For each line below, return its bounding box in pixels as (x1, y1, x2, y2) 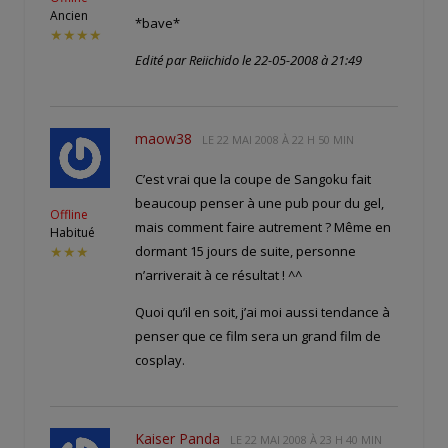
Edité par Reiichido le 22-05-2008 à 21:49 (135, 50, 362, 69)
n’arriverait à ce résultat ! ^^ (135, 265, 302, 284)
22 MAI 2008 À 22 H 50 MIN (217, 131, 354, 147)
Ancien (50, 6, 88, 24)
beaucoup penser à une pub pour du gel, (135, 193, 384, 212)
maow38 (135, 128, 192, 148)
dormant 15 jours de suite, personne (135, 241, 356, 260)
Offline (50, 205, 88, 223)
